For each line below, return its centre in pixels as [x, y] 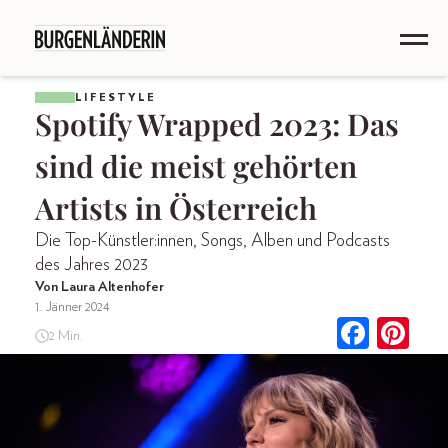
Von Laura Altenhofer [99, 287]
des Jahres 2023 [91, 265]
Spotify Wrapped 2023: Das [217, 124]
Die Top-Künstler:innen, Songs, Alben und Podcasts [212, 241]
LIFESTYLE [115, 97]
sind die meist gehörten [196, 166]
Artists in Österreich [176, 208]
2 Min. [65, 335]
